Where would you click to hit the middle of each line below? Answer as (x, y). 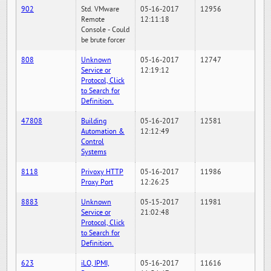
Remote (93, 19)
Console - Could (105, 30)
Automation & (103, 131)
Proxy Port (97, 182)
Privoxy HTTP (102, 172)
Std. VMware (100, 9)
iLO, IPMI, (95, 263)
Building (93, 121)
